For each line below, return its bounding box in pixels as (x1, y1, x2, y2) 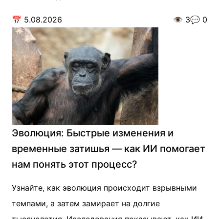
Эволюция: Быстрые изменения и (12, 127, 174, 139)
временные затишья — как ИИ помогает (12, 143, 205, 154)
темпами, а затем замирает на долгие (12, 198, 160, 208)
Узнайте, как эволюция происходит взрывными (12, 183, 197, 193)
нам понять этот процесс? (12, 158, 137, 170)
